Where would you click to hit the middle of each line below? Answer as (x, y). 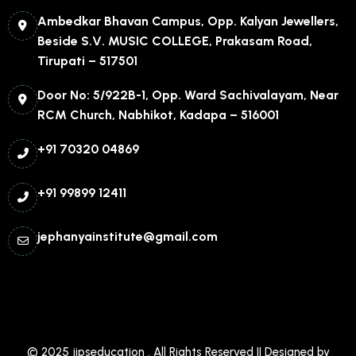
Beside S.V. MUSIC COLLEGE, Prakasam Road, (175, 41)
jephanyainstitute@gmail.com (128, 236)
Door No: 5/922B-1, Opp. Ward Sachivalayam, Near (188, 95)
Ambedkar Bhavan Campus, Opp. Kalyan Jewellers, (188, 21)
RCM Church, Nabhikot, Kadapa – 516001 (158, 114)
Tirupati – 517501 (87, 60)
